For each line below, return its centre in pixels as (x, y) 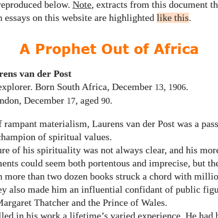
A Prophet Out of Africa (109, 50)
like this (173, 18)
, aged (88, 100)
